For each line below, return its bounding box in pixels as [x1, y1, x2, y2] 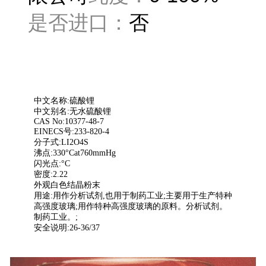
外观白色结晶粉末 [33, 180, 100, 189]
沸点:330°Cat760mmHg [33, 148, 116, 157]
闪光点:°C [33, 159, 70, 168]
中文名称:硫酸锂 [33, 96, 94, 105]
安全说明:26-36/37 [33, 223, 100, 232]
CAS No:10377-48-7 [33, 116, 104, 126]
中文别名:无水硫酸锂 [33, 106, 111, 116]
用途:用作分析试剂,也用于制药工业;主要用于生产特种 [33, 191, 232, 200]
